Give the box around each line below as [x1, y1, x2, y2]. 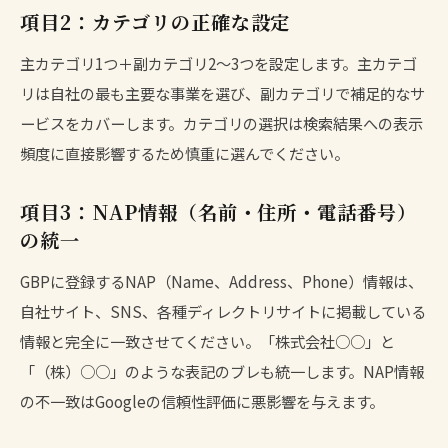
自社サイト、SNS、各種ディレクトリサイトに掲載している [20, 299, 426, 322]
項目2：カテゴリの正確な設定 [20, 7, 291, 35]
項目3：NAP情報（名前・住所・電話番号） [20, 197, 418, 225]
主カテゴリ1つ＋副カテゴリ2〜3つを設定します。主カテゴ [20, 51, 417, 74]
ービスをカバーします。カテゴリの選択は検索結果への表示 [20, 111, 423, 134]
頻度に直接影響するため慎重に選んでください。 [20, 141, 349, 164]
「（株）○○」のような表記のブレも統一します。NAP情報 [20, 359, 424, 382]
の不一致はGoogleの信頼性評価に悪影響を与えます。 [20, 389, 384, 412]
